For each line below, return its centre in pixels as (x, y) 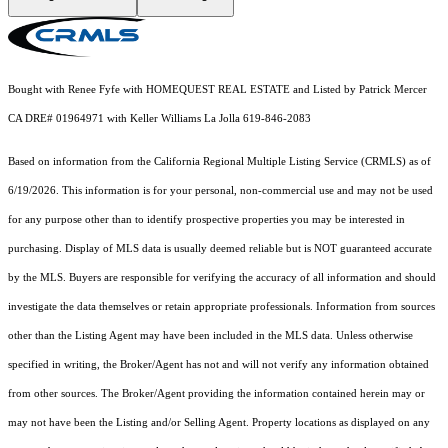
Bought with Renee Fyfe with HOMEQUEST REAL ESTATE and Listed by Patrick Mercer (217, 90)
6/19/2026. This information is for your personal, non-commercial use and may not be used (220, 191)
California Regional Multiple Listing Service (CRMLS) (280, 162)
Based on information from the (81, 162)
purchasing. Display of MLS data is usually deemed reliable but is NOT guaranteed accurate (220, 249)
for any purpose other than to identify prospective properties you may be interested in (206, 220)
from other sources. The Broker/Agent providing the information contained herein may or (216, 394)
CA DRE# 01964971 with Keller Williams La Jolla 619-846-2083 (159, 119)
